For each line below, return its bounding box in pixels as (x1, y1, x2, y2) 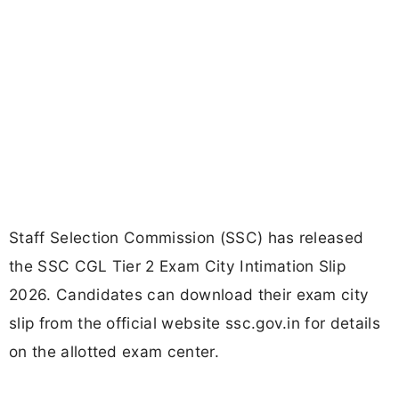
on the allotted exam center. (9, 342, 219, 362)
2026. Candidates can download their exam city (9, 285, 370, 305)
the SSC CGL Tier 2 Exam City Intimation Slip (9, 256, 346, 276)
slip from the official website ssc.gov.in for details (9, 313, 380, 333)
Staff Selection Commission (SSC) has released (9, 228, 364, 248)
